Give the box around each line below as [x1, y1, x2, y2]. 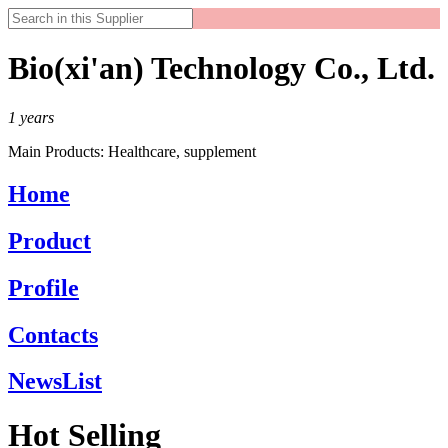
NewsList [8, 368, 102, 395]
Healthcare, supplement [108, 142, 256, 160]
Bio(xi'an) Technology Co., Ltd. [8, 50, 435, 87]
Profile [8, 274, 79, 301]
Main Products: [8, 142, 108, 160]
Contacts [8, 321, 98, 348]
